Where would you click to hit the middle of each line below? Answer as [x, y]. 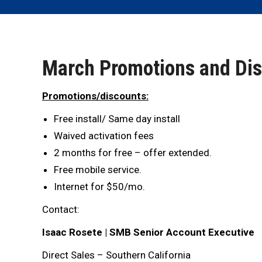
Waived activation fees [104, 136]
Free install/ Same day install [117, 119]
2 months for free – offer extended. [133, 153]
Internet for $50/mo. [99, 187]
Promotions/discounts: [95, 96]
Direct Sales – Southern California [116, 255]
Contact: [61, 209]
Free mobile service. [98, 170]
